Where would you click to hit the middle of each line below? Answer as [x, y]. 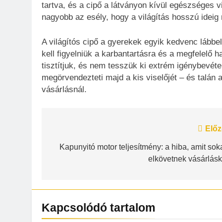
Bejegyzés [80, 131]
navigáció [79, 149]
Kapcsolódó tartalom [98, 208]
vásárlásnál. [64, 89]
